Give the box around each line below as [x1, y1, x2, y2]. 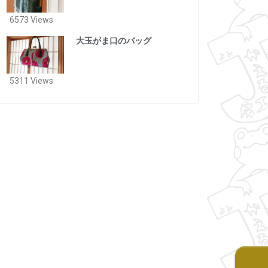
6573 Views [9, 15, 53, 25]
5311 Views [9, 76, 53, 86]
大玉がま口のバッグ [75, 36, 151, 46]
